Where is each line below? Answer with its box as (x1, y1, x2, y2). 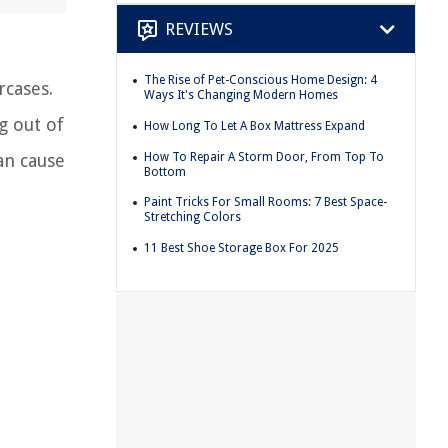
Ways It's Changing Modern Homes (144, 88, 338, 103)
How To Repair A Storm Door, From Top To (144, 149, 384, 164)
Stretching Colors (144, 210, 241, 225)
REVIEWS (165, 18, 233, 39)
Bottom (144, 164, 186, 179)
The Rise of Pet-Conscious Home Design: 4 (144, 73, 377, 88)
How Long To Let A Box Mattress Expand (144, 118, 365, 133)
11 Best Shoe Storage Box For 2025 (144, 240, 339, 255)
